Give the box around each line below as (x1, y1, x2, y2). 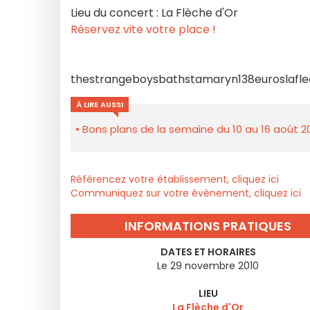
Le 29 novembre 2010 (157, 259, 259, 273)
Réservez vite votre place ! (71, 21, 216, 37)
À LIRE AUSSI (76, 99, 123, 110)
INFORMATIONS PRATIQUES (125, 217, 291, 235)
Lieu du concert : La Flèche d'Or (71, 5, 238, 21)
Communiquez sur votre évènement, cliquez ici (71, 186, 301, 200)
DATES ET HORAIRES (160, 245, 256, 259)
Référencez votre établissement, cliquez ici (71, 172, 279, 186)
